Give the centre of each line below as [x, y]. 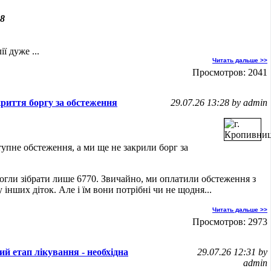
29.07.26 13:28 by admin [219, 103]
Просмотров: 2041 [230, 72]
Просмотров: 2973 [230, 222]
